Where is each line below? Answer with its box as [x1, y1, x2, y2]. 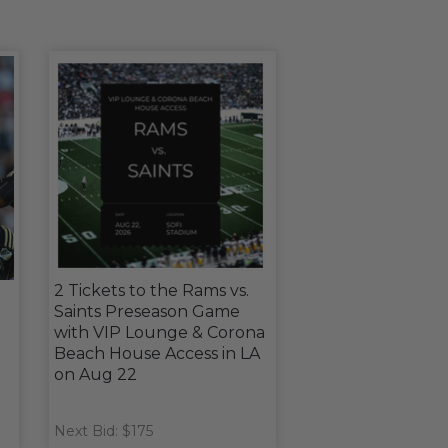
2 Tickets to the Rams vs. [53, 281, 249, 300]
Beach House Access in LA [53, 344, 260, 363]
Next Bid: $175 [53, 422, 153, 440]
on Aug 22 [53, 365, 137, 384]
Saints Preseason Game [53, 302, 240, 321]
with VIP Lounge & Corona [53, 323, 265, 342]
